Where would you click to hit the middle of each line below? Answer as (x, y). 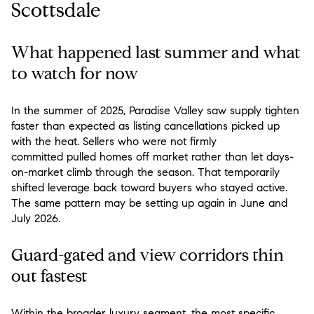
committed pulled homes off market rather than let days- (152, 156)
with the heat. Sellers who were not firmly (114, 141)
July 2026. (36, 218)
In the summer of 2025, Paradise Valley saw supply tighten (155, 110)
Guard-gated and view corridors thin (148, 255)
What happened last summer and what (156, 53)
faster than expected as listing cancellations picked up (145, 125)
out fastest (49, 277)
